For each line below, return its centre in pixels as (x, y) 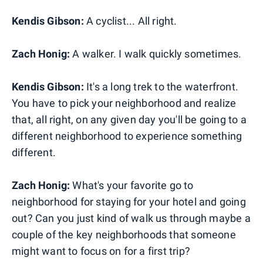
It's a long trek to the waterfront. (161, 86)
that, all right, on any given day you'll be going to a (129, 119)
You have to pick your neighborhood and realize (124, 103)
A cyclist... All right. (130, 21)
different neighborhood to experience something (127, 136)
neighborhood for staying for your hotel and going (129, 201)
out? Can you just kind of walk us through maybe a (131, 218)
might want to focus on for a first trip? (101, 251)
